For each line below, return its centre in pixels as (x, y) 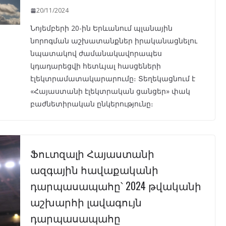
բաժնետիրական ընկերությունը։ (92, 104)
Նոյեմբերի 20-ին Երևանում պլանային (101, 28)
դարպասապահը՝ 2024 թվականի (116, 186)
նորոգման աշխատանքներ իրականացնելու (114, 41)
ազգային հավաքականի (94, 170)
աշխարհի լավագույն (86, 202)
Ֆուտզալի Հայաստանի (92, 154)
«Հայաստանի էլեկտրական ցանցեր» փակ (110, 91)
